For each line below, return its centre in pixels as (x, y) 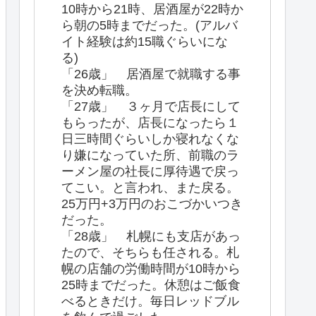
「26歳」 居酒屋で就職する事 (151, 74)
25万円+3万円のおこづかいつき (152, 203)
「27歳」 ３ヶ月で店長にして (151, 106)
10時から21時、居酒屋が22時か (152, 9)
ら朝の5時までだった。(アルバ (150, 25)
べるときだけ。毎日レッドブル (150, 301)
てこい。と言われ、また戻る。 (150, 187)
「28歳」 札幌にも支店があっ (151, 236)
